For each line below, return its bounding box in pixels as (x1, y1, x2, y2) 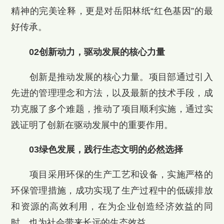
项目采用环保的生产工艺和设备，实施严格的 (11, 169, 213, 180)
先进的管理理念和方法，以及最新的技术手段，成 (11, 87, 213, 98)
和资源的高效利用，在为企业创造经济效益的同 (11, 201, 213, 212)
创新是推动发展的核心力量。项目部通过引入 (11, 71, 213, 82)
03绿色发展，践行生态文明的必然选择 (29, 144, 183, 155)
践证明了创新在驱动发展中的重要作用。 (11, 119, 173, 130)
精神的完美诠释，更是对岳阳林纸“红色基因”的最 (11, 5, 213, 16)
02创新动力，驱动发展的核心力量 (29, 46, 165, 57)
